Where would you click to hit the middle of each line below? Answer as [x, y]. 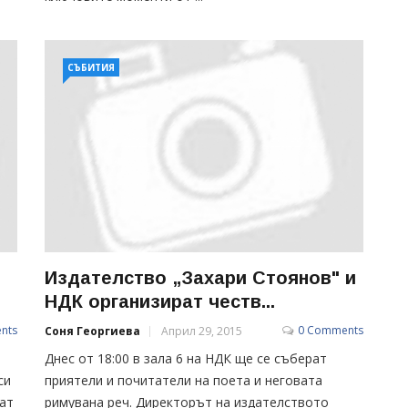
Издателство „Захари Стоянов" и [200, 277]
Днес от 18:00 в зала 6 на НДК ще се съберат [186, 358]
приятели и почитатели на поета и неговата [184, 380]
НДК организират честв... [160, 301]
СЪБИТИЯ [91, 67]
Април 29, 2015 [202, 331]
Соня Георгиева [92, 331]
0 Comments [331, 330]
